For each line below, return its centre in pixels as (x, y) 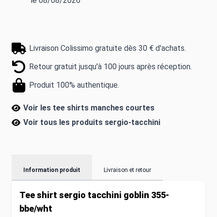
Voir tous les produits (64, 122)
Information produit (52, 170)
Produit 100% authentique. (74, 85)
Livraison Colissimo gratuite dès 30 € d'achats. (108, 48)
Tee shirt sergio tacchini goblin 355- (94, 195)
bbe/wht (36, 208)
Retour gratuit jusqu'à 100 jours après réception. (110, 66)
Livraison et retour (127, 170)
